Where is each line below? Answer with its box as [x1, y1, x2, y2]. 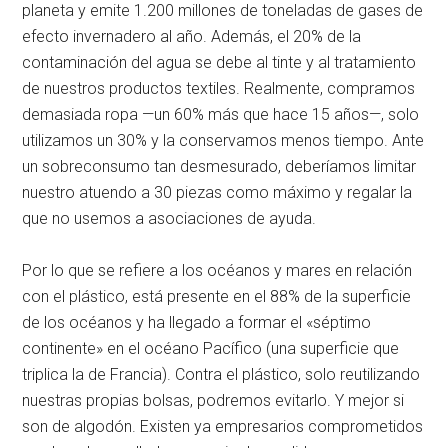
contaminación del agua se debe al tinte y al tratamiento [22, 52, 417, 72]
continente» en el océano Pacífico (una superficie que [22, 338, 400, 358]
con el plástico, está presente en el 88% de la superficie [22, 286, 412, 306]
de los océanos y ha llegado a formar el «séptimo [22, 312, 372, 332]
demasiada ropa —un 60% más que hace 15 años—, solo [22, 104, 420, 124]
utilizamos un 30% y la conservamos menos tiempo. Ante [22, 130, 425, 150]
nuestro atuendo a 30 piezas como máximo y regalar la [22, 182, 413, 202]
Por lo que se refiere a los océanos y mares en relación [22, 260, 413, 280]
